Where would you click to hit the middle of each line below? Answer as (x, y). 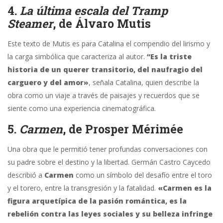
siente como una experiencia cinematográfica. (82, 109)
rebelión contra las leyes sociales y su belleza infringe (110, 214)
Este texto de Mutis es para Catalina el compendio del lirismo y (109, 44)
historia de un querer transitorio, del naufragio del (105, 70)
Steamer (30, 24)
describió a (26, 175)
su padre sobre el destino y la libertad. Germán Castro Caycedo (109, 162)
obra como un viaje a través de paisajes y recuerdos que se (104, 96)
